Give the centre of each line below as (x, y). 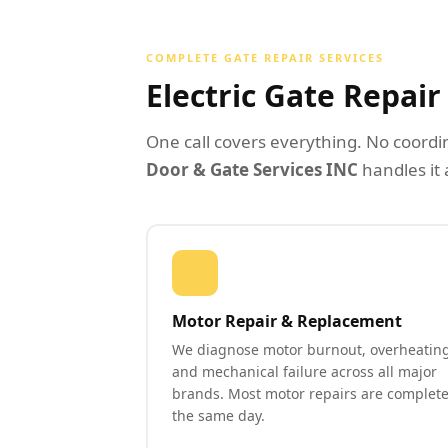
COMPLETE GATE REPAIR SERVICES (265, 57)
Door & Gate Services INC (252, 169)
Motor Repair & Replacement (286, 320)
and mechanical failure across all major (304, 371)
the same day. (218, 415)
